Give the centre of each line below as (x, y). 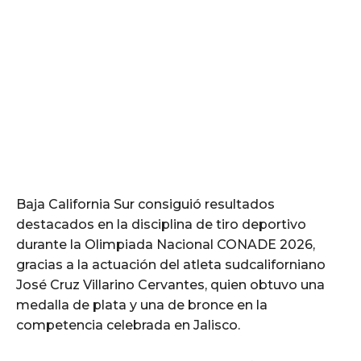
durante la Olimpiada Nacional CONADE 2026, (166, 244)
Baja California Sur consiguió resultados (145, 204)
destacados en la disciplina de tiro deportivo (161, 224)
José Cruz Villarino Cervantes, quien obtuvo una (170, 284)
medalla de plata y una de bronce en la (142, 305)
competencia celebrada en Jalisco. (128, 325)
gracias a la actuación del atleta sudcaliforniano (171, 264)
